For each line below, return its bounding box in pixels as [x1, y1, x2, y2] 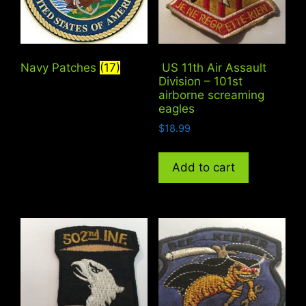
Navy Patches [20, 61, 100, 75]
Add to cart [171, 161, 235, 175]
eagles [158, 102, 195, 116]
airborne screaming [158, 88, 264, 102]
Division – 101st [158, 74, 242, 89]
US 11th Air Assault [158, 61, 266, 75]
